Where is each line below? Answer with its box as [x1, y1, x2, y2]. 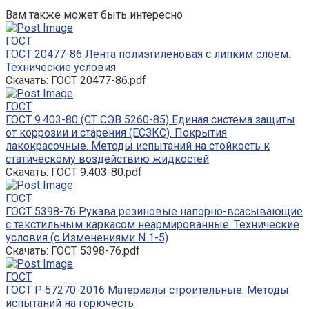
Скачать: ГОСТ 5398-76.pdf [6, 243, 140, 257]
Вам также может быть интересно [6, 8, 183, 21]
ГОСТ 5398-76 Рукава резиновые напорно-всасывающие [6, 204, 303, 218]
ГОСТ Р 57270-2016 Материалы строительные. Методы [6, 283, 289, 297]
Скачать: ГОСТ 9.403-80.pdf [6, 165, 142, 179]
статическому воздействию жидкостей [6, 152, 209, 166]
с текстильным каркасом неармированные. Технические [6, 217, 299, 231]
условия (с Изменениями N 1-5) [6, 230, 168, 244]
